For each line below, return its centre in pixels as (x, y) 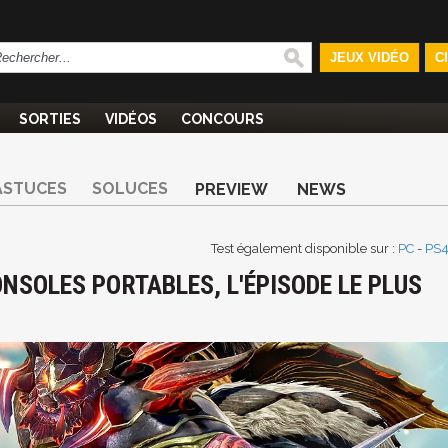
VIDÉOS (131, 119)
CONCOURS (222, 119)
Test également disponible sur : (304, 248)
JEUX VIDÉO (369, 57)
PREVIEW (231, 189)
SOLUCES (130, 188)
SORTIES (50, 119)
